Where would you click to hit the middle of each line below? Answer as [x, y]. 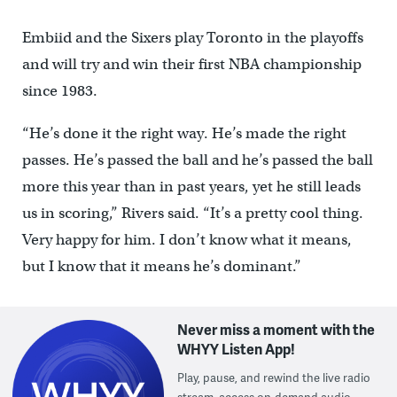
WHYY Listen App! [237, 349]
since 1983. [59, 91]
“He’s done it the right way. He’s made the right [184, 134]
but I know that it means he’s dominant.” [161, 267]
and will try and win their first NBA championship [191, 65]
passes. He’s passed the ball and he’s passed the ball [197, 160]
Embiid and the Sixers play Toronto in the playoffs [192, 38]
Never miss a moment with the [276, 330]
